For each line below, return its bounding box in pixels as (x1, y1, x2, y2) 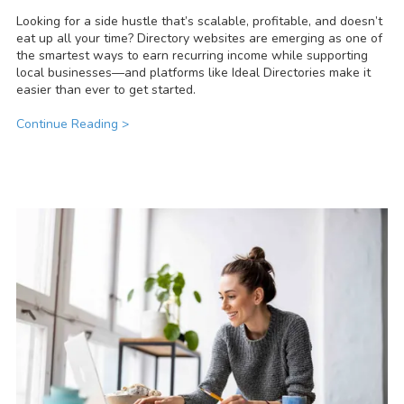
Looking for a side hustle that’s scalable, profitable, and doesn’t (16, 13, 382, 31)
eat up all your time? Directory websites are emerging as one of (16, 30, 382, 48)
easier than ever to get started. (16, 81, 196, 99)
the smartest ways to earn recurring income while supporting (16, 47, 368, 65)
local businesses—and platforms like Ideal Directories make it (16, 64, 371, 82)
